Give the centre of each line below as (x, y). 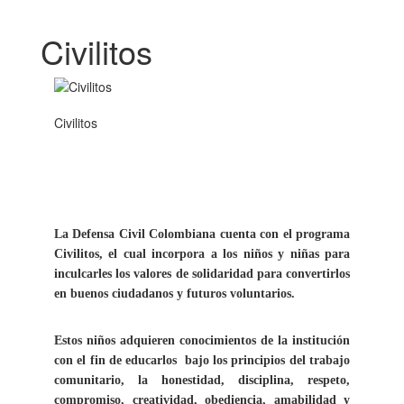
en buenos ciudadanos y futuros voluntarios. (174, 294)
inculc (70, 274)
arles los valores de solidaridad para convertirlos (218, 274)
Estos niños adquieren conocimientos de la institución (202, 340)
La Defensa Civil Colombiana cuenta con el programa (202, 234)
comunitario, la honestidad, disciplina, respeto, (202, 380)
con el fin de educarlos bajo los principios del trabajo (202, 360)
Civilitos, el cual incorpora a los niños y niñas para (202, 254)
